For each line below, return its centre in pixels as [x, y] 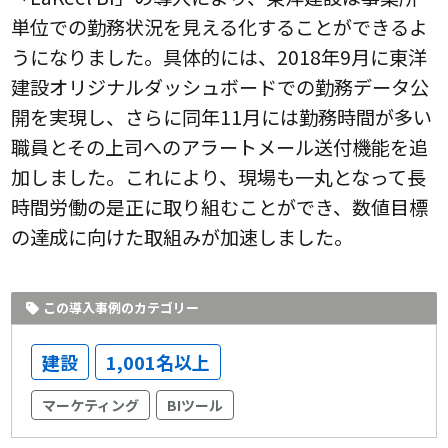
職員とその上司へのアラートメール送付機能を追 [220, 146]
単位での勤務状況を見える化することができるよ [220, 26]
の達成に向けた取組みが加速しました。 [182, 236]
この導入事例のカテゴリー [121, 307]
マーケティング [91, 404]
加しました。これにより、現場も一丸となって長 [219, 176]
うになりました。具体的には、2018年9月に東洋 [219, 56]
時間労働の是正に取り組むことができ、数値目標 [220, 206]
